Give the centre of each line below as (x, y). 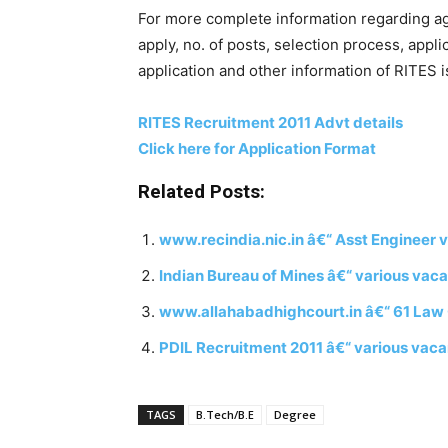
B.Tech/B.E (225, 415)
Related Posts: (201, 192)
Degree (295, 415)
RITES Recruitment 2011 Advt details (270, 123)
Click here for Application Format (257, 149)
